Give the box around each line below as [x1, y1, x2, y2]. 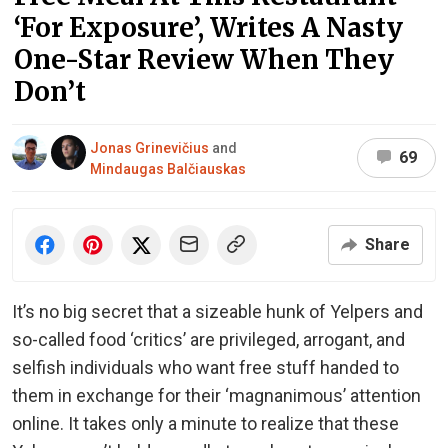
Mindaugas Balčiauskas [90, 161, 246, 178]
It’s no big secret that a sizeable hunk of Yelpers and [12, 300, 423, 322]
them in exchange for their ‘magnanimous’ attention [12, 384, 421, 406]
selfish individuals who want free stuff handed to [12, 356, 399, 378]
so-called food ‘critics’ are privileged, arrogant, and [12, 328, 405, 350]
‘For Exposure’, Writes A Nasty [14, 10, 403, 44]
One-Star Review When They [14, 42, 394, 76]
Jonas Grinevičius [90, 140, 209, 157]
